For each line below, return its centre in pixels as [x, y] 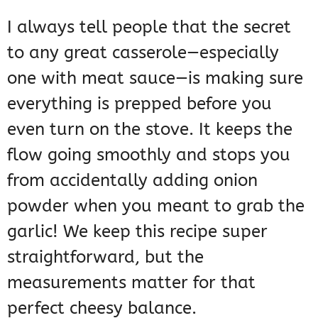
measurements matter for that [131, 283]
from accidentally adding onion [132, 181]
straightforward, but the [105, 257]
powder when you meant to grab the [156, 206]
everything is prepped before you [139, 104]
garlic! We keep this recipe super [137, 232]
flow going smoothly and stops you [149, 155]
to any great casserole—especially [143, 53]
